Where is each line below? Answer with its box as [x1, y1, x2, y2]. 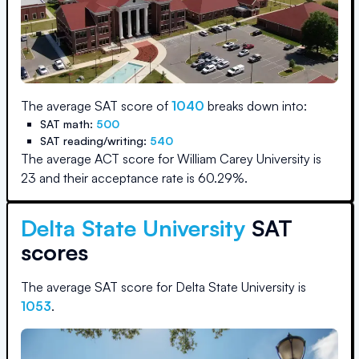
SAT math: [40, 117, 96, 131]
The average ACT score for [21, 151, 177, 167]
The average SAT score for [21, 279, 175, 295]
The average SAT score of [21, 98, 171, 114]
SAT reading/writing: [40, 134, 150, 147]
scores [21, 238, 88, 266]
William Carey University [177, 151, 310, 167]
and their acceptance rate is [36, 170, 198, 186]
